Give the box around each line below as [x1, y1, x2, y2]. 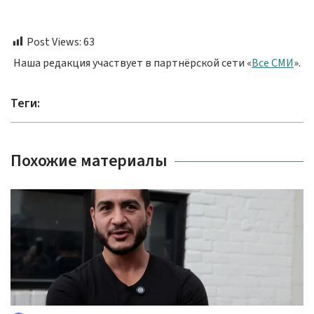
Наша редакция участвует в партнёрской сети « [13, 55, 252, 71]
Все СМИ [252, 55, 294, 71]
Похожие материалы [11, 148, 168, 173]
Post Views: [27, 34, 81, 50]
